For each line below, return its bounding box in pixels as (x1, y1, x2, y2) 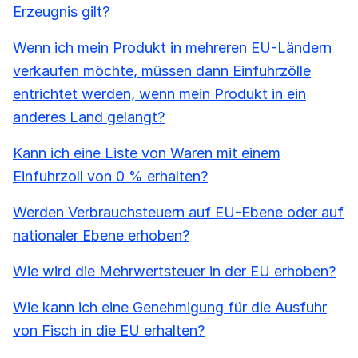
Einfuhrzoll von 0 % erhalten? (13, 167, 208, 185)
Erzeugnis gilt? (13, 2, 109, 20)
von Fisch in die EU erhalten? (13, 321, 205, 339)
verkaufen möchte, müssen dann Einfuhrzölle (13, 62, 311, 79)
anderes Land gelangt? (13, 108, 165, 125)
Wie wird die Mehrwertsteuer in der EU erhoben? (13, 262, 336, 280)
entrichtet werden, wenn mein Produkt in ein (13, 85, 306, 102)
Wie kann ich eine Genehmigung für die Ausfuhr (13, 298, 327, 316)
